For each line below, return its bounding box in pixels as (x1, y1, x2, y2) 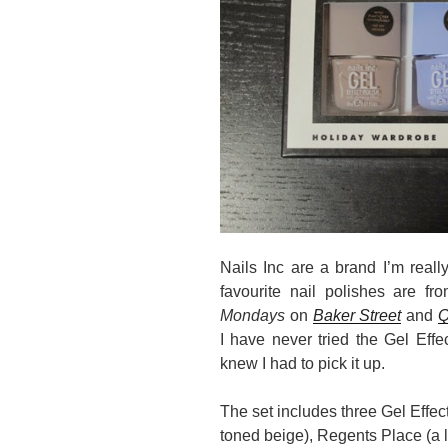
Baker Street (312, 307, 402, 325)
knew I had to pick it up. (220, 355, 385, 373)
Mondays (220, 307, 285, 325)
